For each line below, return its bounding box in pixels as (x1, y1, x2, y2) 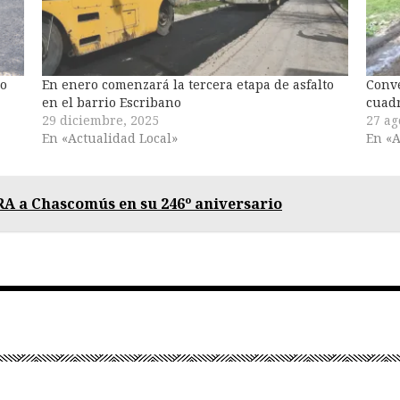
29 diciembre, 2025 (42, 112, 159, 129)
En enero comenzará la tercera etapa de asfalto (42, 76, 334, 93)
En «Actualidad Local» (42, 129, 178, 146)
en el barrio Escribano (42, 94, 181, 111)
